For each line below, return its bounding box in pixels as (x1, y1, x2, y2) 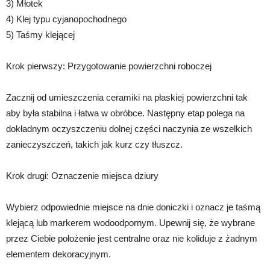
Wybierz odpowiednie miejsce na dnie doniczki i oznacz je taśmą (6, 202, 260, 213)
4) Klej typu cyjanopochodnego (6, 14, 127, 25)
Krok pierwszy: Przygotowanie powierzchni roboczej (6, 61, 212, 72)
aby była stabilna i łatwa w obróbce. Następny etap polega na (6, 108, 245, 119)
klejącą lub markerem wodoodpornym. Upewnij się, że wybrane (6, 218, 255, 228)
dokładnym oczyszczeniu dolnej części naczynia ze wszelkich (6, 124, 252, 134)
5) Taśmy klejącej (6, 30, 75, 40)
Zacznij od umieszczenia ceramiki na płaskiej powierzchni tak (6, 92, 248, 103)
